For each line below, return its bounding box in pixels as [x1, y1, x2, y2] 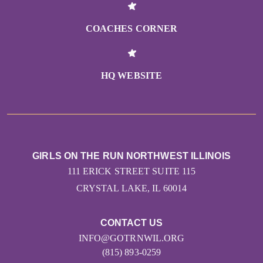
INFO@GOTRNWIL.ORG [78, 233, 185, 244]
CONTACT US [100, 218, 163, 228]
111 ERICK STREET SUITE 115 [67, 166, 196, 177]
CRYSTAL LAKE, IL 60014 [76, 183, 187, 194]
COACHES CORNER [85, 23, 178, 34]
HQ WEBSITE [101, 70, 162, 81]
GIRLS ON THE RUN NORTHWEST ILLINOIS [32, 151, 231, 161]
